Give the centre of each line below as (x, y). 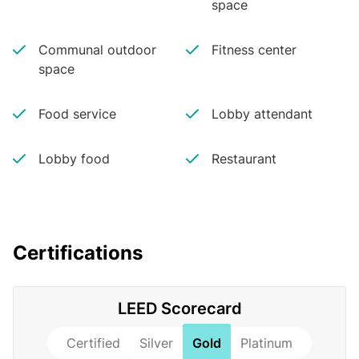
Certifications (78, 253)
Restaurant (244, 159)
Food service (77, 114)
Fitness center (254, 50)
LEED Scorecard (179, 309)
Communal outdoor (97, 50)
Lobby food (74, 159)
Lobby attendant (262, 114)
